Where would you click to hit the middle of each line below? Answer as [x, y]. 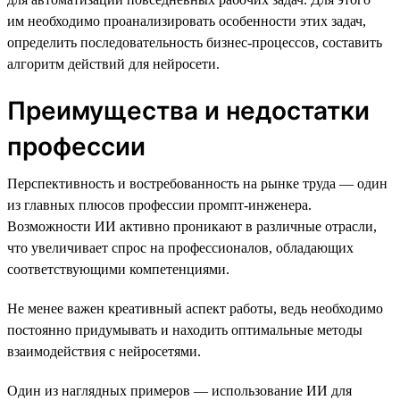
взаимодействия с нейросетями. [104, 351]
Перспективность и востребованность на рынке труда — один [197, 183]
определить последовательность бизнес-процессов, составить [195, 42]
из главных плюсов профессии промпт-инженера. [159, 204]
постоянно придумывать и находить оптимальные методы [185, 329]
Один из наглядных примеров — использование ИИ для [179, 390]
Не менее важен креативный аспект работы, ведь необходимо [195, 308]
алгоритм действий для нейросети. [113, 63]
